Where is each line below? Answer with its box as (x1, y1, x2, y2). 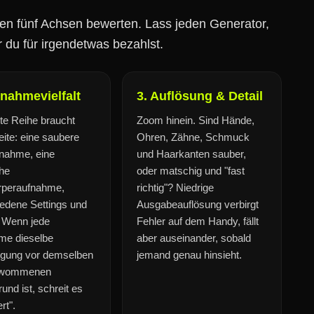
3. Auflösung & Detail (137, 89, 263, 103)
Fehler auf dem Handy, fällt (137, 215, 259, 227)
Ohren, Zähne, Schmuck (137, 131, 250, 143)
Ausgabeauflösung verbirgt (137, 198, 259, 210)
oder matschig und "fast (137, 165, 245, 177)
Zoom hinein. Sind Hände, (137, 114, 254, 126)
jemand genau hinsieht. (137, 249, 242, 261)
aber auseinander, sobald (137, 232, 251, 244)
